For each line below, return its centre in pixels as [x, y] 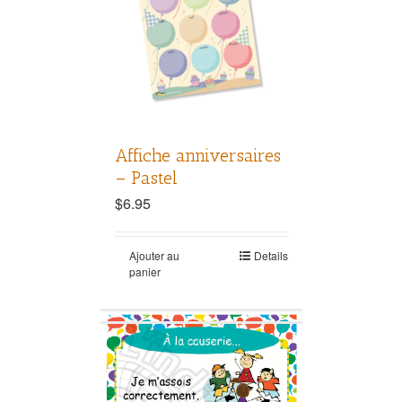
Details [271, 256]
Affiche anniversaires [197, 156]
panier [144, 272]
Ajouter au [154, 256]
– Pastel [146, 178]
